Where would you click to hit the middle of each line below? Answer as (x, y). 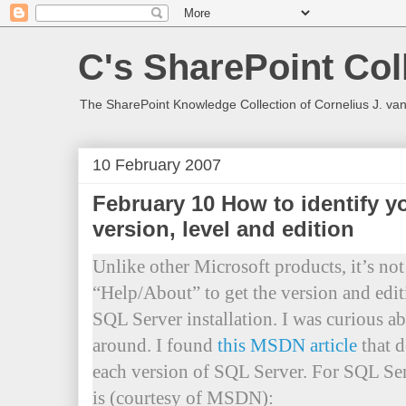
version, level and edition (223, 229)
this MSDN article (287, 345)
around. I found (155, 345)
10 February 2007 (157, 164)
